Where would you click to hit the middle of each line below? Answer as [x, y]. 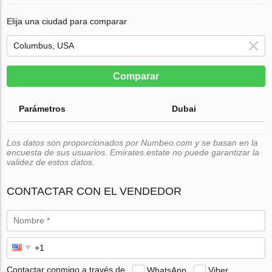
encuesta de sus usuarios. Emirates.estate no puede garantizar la [133, 152]
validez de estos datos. [51, 162]
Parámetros [42, 108]
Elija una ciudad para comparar [67, 21]
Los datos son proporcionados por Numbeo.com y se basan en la [133, 142]
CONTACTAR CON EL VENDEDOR [94, 191]
